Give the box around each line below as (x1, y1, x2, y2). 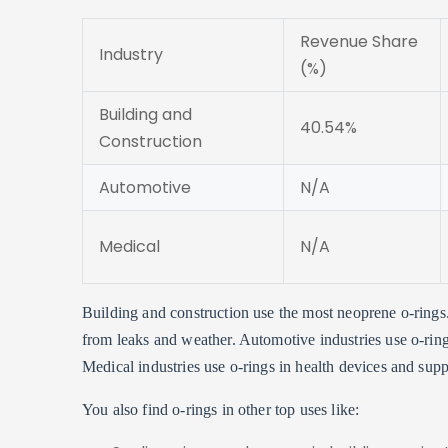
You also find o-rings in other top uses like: (82, 401, 360, 418)
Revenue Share (300, 30, 418, 53)
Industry (99, 43, 163, 66)
